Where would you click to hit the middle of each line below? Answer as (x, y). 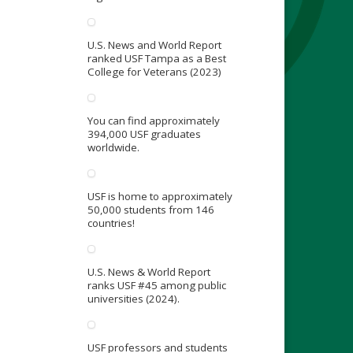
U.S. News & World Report (149, 272)
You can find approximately (153, 121)
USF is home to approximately (160, 197)
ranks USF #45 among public (156, 286)
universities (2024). (133, 299)
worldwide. (113, 148)
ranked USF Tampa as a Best (156, 59)
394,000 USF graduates (144, 134)
